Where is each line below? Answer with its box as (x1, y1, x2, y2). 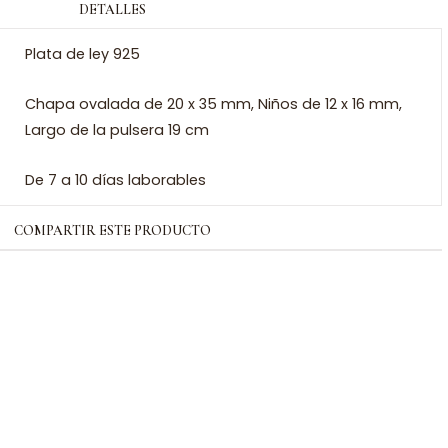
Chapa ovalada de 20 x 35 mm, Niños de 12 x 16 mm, (25, 94, 403, 114)
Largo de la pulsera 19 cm (25, 120, 210, 140)
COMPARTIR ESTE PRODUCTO (13, 222, 211, 239)
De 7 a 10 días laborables (25, 170, 207, 190)
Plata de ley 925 (25, 44, 141, 64)
